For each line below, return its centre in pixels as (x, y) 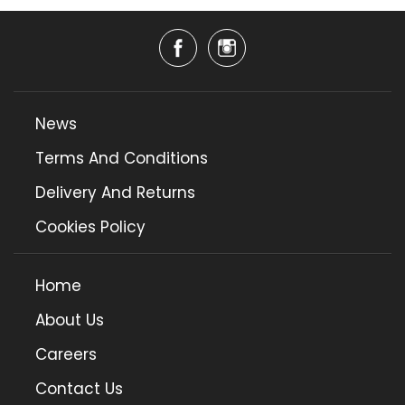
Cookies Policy (90, 227)
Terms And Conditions (122, 159)
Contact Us (79, 389)
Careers (66, 355)
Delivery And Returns (115, 193)
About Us (70, 320)
